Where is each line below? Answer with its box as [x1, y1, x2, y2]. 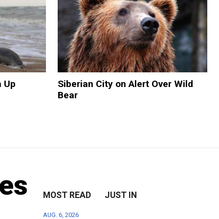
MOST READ [43, 190, 91, 200]
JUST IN [105, 190, 137, 200]
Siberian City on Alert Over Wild [57, 78, 193, 89]
